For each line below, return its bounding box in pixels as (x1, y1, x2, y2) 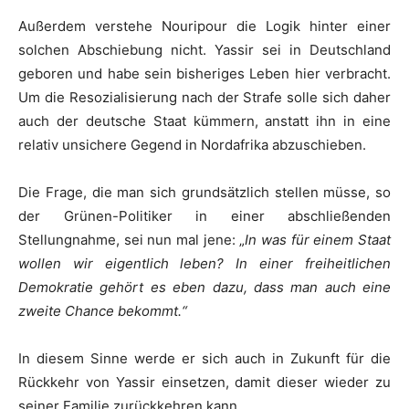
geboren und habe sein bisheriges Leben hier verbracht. (18, 65, 391, 82)
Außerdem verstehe (18, 17, 162, 35)
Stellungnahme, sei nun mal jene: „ (18, 231, 246, 248)
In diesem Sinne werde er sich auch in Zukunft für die (18, 350, 391, 367)
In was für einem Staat (245, 231, 392, 248)
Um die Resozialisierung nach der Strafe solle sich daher (18, 89, 391, 106)
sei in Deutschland (254, 41, 391, 58)
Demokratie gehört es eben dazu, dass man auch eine (18, 278, 391, 296)
